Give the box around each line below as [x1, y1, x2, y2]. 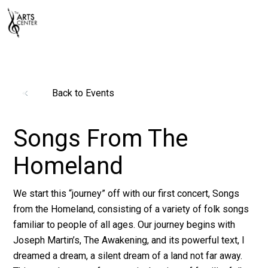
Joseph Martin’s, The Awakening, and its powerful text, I [13, 234, 245, 246]
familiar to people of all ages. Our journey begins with [13, 219, 236, 231]
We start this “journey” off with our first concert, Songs [13, 188, 240, 200]
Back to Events [52, 87, 115, 99]
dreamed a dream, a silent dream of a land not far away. [13, 250, 243, 262]
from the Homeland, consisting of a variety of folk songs [13, 203, 249, 215]
